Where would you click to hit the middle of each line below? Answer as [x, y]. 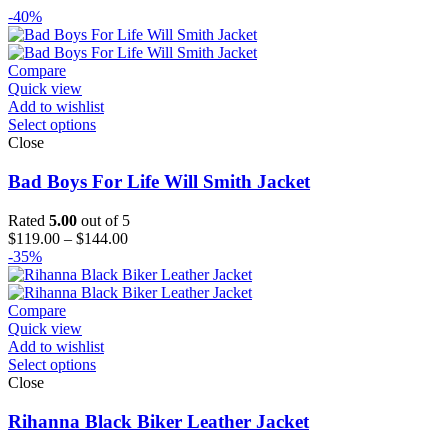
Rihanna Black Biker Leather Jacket [158, 421]
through [151, 291]
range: [146, 255]
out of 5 [103, 220]
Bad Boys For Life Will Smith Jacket [159, 182]
